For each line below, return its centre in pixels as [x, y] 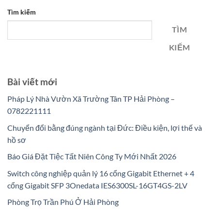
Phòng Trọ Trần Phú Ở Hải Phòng [63, 202]
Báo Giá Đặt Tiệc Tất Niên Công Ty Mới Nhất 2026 [92, 156]
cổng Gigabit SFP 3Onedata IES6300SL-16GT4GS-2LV [97, 185]
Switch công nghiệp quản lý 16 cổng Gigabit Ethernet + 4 [101, 173]
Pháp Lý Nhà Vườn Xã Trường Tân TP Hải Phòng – [91, 98]
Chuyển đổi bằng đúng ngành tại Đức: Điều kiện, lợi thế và [105, 127]
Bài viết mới [32, 82]
